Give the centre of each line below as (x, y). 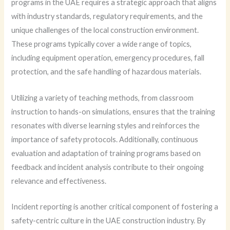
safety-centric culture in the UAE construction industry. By (109, 220)
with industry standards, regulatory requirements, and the (107, 16)
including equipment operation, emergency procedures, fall (108, 58)
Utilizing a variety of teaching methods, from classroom (103, 98)
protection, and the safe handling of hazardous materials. (107, 72)
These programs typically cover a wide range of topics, (102, 44)
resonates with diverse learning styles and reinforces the (106, 125)
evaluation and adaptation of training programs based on (106, 153)
